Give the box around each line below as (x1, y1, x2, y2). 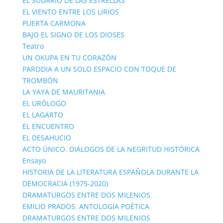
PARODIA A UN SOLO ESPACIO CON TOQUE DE (22, 64, 176, 74)
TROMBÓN (22, 76, 58, 85)
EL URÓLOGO (22, 99, 66, 108)
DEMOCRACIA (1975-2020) (22, 179, 108, 188)
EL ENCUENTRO (22, 121, 74, 131)
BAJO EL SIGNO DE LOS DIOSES (22, 30, 124, 39)
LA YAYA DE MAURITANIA (22, 87, 105, 97)
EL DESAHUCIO (22, 133, 71, 142)
